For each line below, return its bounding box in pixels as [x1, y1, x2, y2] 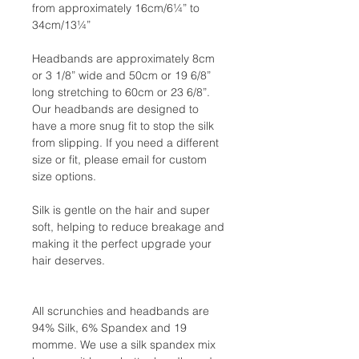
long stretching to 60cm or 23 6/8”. [32, 84, 210, 99]
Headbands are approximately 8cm [32, 50, 215, 66]
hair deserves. [32, 252, 105, 268]
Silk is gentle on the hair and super [32, 202, 210, 217]
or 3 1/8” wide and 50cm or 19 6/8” [32, 67, 211, 83]
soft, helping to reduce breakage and [32, 219, 224, 234]
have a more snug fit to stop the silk [32, 118, 214, 133]
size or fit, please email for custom [32, 151, 207, 167]
